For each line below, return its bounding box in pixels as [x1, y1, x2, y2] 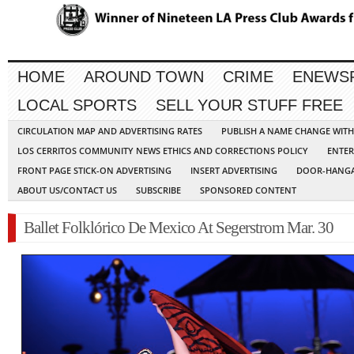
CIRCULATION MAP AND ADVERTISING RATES [17, 125, 202, 137]
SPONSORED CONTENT [200, 184, 296, 197]
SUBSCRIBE [136, 184, 181, 197]
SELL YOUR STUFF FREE [156, 96, 343, 115]
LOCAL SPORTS [17, 96, 137, 115]
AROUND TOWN [84, 68, 204, 86]
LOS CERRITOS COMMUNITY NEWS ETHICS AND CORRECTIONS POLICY [17, 145, 308, 157]
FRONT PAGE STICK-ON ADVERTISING [17, 164, 171, 177]
